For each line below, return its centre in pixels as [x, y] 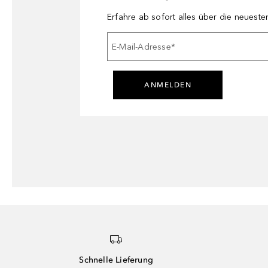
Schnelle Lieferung [116, 260]
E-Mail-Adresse [141, 47]
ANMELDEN [168, 85]
